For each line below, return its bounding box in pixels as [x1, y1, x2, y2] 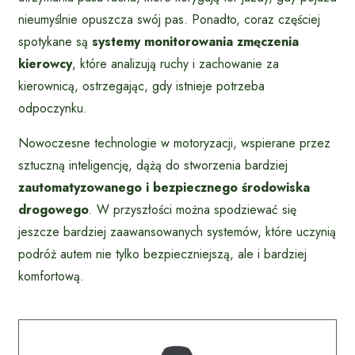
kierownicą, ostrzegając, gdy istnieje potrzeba [18, 77, 265, 96]
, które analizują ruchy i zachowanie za [72, 55, 279, 74]
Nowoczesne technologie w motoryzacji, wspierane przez [18, 134, 330, 153]
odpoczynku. [18, 99, 87, 118]
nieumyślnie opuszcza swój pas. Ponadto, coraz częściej [18, 10, 320, 29]
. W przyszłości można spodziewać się [89, 200, 296, 219]
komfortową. [18, 267, 84, 286]
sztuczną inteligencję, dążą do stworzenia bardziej [18, 156, 288, 175]
